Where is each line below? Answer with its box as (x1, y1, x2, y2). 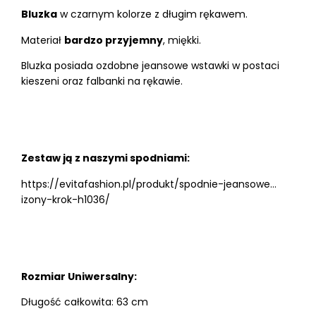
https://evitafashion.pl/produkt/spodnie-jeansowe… (21, 176, 276, 191)
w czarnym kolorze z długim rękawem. (57, 7, 248, 22)
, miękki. (163, 32, 201, 47)
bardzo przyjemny (64, 32, 163, 47)
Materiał (21, 32, 64, 47)
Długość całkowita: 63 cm (21, 295, 148, 310)
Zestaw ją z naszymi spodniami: (21, 151, 190, 166)
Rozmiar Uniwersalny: (21, 269, 137, 284)
